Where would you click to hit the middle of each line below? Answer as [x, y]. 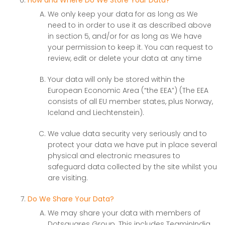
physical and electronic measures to [114, 156]
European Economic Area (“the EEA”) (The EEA [128, 90]
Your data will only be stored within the [116, 79]
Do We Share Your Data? [71, 199]
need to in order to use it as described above [130, 25]
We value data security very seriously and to [127, 134]
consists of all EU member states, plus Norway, [130, 101]
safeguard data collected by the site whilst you [132, 167]
